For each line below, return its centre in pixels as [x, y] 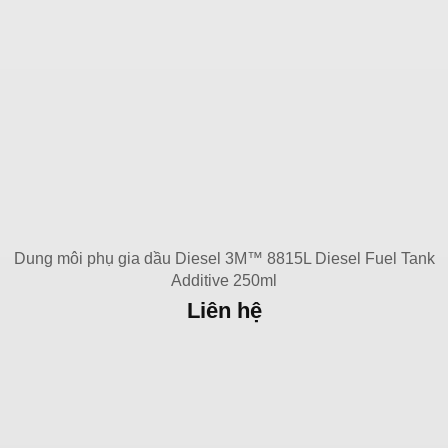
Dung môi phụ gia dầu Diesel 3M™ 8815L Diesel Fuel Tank [224, 258]
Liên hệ [224, 310]
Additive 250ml [224, 280]
